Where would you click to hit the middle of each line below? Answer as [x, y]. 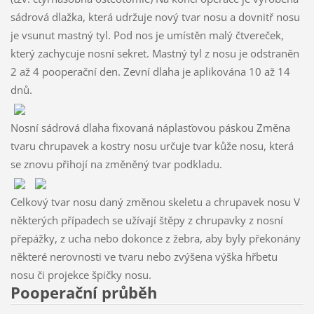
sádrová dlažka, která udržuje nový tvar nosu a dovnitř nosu [155, 16]
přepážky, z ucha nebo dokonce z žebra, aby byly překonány [155, 238]
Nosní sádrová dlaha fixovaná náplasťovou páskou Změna [150, 127]
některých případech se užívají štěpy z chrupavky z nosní [146, 220]
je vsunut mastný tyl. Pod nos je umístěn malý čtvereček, [147, 35]
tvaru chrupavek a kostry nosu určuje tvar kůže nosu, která [152, 145]
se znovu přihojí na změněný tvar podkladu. [116, 164]
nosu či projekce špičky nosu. [81, 274]
